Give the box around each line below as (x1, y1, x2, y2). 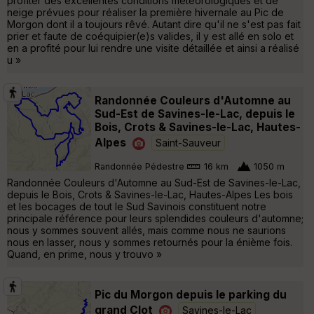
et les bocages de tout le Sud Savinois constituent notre (7, 200, 266, 212)
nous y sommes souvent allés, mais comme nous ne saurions (7, 224, 286, 236)
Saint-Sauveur (156, 136, 221, 149)
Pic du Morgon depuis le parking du (95, 287, 287, 301)
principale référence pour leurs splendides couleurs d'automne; (7, 212, 303, 224)
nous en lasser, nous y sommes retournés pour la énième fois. (7, 235, 292, 248)
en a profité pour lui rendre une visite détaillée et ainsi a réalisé (7, 41, 299, 54)
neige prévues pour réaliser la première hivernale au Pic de (7, 6, 284, 18)
